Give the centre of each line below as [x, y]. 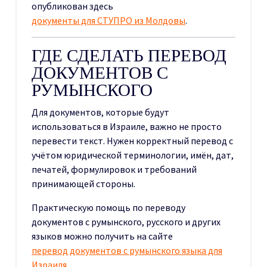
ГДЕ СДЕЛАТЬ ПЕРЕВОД [129, 55]
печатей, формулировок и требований [114, 169]
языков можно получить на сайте [102, 236]
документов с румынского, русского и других [126, 221]
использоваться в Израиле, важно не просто [127, 126]
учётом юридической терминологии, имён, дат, [133, 155]
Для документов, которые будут [100, 112]
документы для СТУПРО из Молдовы [108, 20]
